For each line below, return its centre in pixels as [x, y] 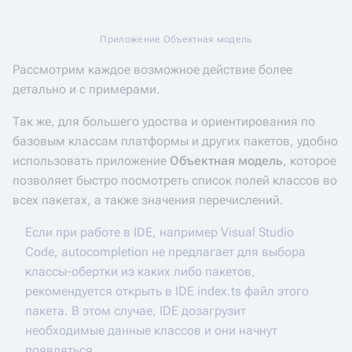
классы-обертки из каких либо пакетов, [140, 271]
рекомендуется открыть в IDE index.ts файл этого [167, 291]
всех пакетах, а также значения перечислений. [148, 200]
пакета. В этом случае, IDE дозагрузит [136, 311]
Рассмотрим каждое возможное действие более [152, 70]
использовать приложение [91, 161]
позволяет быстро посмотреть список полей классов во [175, 180]
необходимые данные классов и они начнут [151, 330]
